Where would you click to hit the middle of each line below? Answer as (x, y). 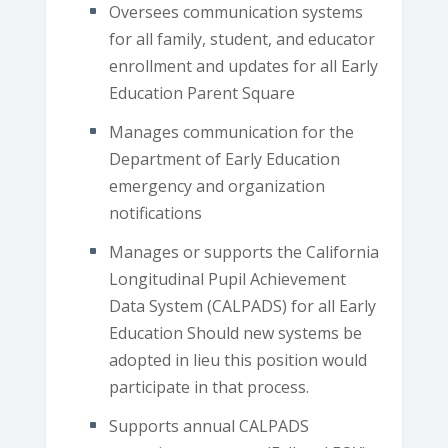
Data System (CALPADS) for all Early (242, 305)
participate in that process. (208, 386)
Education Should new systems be (235, 332)
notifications (155, 212)
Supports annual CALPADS (208, 426)
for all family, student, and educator (241, 38)
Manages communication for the (231, 131)
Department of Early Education (224, 158)
